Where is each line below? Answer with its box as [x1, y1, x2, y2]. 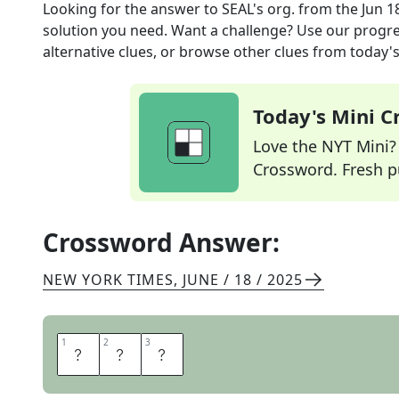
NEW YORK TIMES [43, 270, 174, 289]
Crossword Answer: [43, 225, 280, 259]
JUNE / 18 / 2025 [183, 270, 303, 289]
